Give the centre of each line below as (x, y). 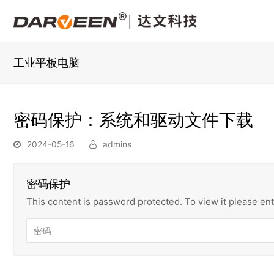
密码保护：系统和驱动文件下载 (133, 120)
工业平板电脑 (46, 63)
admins (117, 144)
